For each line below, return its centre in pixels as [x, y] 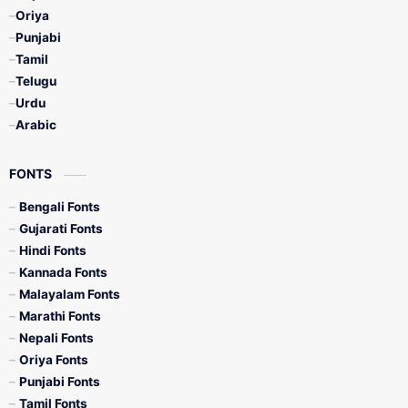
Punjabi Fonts [60, 382]
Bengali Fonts [60, 207]
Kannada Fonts [63, 272]
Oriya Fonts [54, 360]
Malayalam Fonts [70, 294]
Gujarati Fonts [61, 229]
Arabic [36, 125]
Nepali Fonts [56, 338]
